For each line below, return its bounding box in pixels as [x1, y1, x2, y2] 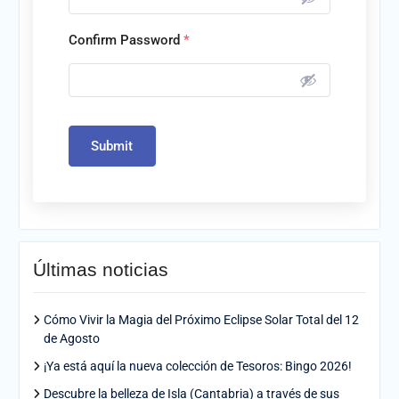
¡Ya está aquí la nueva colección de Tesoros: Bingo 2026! [43, 359, 352, 373]
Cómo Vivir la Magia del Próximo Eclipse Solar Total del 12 [43, 313, 359, 327]
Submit [90, 138, 134, 154]
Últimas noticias [32, 259, 168, 280]
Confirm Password [68, 32, 183, 48]
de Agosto [43, 331, 100, 346]
